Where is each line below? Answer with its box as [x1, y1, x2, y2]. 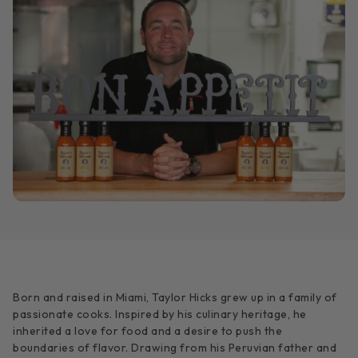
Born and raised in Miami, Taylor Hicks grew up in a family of [13, 290, 337, 305]
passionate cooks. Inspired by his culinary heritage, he [13, 307, 307, 322]
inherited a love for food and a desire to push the [13, 324, 282, 339]
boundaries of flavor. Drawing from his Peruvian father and [13, 340, 336, 356]
